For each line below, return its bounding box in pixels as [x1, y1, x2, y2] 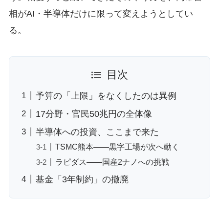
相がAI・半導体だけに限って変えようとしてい [8, 9, 193, 19]
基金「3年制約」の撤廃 [35, 174, 129, 184]
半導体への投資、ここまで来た [35, 127, 159, 137]
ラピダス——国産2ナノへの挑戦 [55, 157, 169, 166]
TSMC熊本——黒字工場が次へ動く [55, 142, 179, 151]
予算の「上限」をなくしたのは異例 [35, 90, 176, 101]
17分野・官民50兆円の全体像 [35, 109, 152, 119]
